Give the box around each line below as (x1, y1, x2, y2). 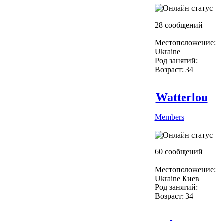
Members (154, 112, 184, 121)
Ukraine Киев (154, 174, 199, 183)
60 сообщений (154, 147, 203, 156)
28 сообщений (154, 20, 203, 29)
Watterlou (155, 90, 208, 104)
